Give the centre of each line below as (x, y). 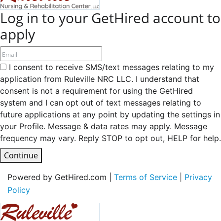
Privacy (198, 177)
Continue (21, 156)
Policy (19, 190)
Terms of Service (146, 177)
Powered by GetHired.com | (61, 177)
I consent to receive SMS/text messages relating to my (110, 67)
